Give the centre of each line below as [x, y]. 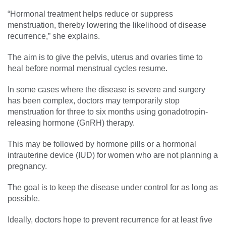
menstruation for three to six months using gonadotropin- [108, 111]
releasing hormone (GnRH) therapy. [71, 123]
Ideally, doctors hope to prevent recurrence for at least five [110, 219]
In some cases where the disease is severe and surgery [106, 89]
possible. [24, 198]
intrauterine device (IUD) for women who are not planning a [113, 155]
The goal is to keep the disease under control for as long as [113, 187]
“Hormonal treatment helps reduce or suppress [90, 14]
